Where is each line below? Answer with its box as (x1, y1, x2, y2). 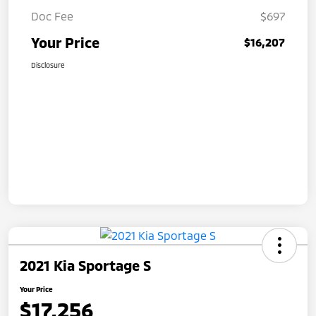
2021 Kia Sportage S (20, 256, 151, 274)
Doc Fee (31, 8, 73, 23)
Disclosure (31, 60, 65, 69)
